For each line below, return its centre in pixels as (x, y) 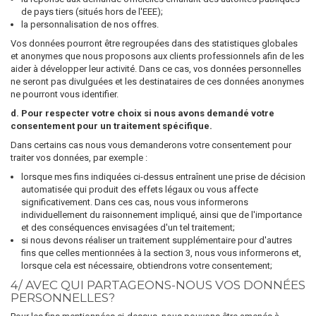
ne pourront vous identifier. (65, 94)
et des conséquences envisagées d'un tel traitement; (128, 227)
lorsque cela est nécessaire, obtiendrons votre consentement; (147, 266)
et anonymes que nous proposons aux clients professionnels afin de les (157, 56)
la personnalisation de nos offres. (90, 24)
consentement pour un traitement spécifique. (111, 126)
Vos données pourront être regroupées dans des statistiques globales (154, 43)
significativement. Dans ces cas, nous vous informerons (135, 202)
